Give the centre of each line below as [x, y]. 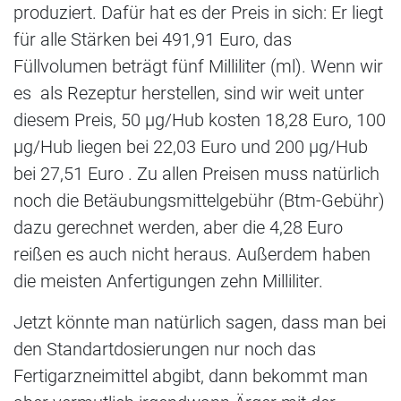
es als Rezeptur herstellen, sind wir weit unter [189, 94]
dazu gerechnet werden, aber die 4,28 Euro [178, 228]
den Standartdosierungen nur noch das [165, 350]
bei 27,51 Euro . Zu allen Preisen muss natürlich [196, 174]
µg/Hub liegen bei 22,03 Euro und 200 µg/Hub [191, 147]
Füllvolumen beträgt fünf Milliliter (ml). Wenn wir [198, 67]
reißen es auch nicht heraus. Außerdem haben [192, 255]
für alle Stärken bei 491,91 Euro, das [153, 40]
